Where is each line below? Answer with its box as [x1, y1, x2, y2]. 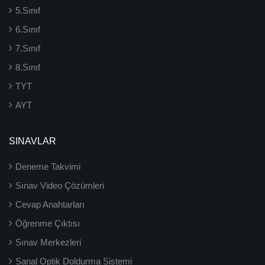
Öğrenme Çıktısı [15, 218, 80, 228]
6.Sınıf [15, 24, 40, 34]
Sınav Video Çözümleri [15, 180, 104, 190]
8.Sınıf [15, 62, 40, 72]
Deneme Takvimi [15, 161, 80, 172]
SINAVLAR [9, 136, 56, 146]
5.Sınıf [15, 5, 40, 15]
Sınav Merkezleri [15, 237, 81, 247]
